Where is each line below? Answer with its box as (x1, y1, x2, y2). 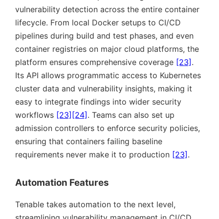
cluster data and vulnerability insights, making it (15, 84, 192, 94)
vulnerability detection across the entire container (15, 4, 199, 15)
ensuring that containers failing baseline (15, 136, 162, 147)
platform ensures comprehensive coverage (15, 57, 176, 67)
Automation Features (15, 177, 109, 189)
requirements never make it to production (15, 150, 172, 160)
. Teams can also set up (88, 110, 175, 120)
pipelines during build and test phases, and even (15, 31, 194, 41)
